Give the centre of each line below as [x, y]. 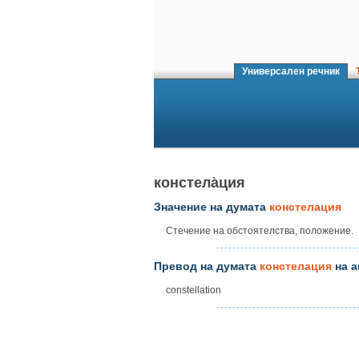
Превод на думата [207, 266]
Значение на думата [212, 207]
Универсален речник [291, 71]
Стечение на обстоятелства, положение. [260, 231]
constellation [194, 290]
